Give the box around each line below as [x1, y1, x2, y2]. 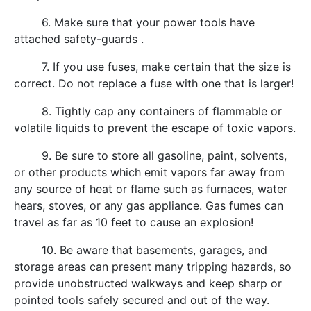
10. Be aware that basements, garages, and [14, 243, 267, 258]
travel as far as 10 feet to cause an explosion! [14, 215, 253, 230]
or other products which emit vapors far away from [14, 165, 285, 180]
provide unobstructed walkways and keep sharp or [14, 276, 282, 291]
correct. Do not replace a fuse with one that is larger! [14, 76, 294, 91]
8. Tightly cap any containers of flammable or [14, 104, 282, 119]
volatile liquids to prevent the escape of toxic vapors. [14, 121, 296, 135]
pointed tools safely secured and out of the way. [14, 293, 269, 308]
